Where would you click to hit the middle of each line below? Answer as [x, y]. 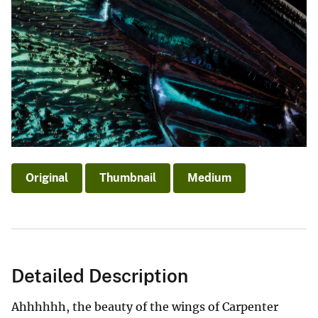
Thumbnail [128, 178]
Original [47, 178]
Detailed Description [100, 276]
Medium [209, 178]
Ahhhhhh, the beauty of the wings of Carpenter [145, 307]
